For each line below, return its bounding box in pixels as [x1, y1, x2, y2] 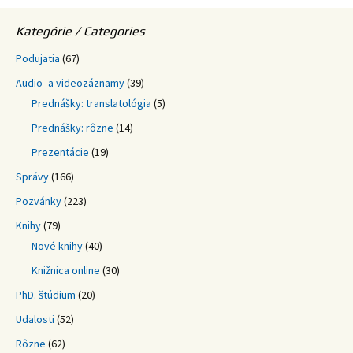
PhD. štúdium [16, 287, 76, 302]
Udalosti [16, 311, 54, 326]
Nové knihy [32, 238, 83, 253]
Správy [16, 169, 49, 184]
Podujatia [16, 50, 60, 65]
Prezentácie [32, 144, 89, 159]
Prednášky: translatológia [32, 95, 151, 110]
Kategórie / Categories [16, 23, 145, 39]
